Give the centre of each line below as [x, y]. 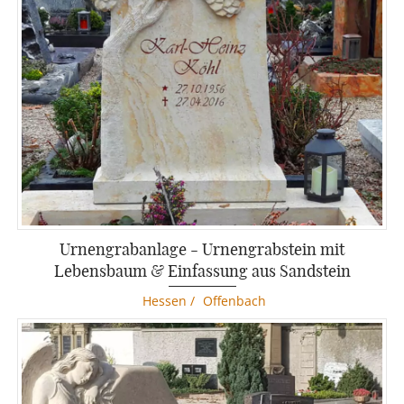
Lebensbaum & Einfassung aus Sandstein [202, 270]
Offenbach [234, 300]
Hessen [165, 300]
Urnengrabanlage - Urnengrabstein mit [202, 248]
